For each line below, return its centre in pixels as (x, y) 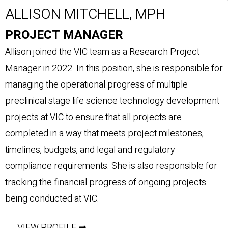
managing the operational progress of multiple (96, 84)
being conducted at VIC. (52, 198)
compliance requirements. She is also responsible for (111, 166)
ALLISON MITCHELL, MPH (85, 14)
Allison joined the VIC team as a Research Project (102, 52)
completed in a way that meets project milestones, (104, 133)
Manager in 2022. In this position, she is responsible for (114, 68)
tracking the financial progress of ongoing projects (106, 182)
